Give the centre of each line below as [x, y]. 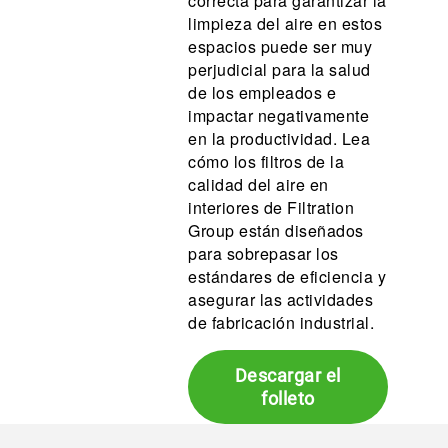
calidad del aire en [258, 184]
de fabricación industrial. [283, 322]
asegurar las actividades [281, 299]
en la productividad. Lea [279, 138]
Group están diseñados [276, 230]
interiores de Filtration [271, 207]
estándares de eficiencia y [287, 276]
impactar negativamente [279, 115]
